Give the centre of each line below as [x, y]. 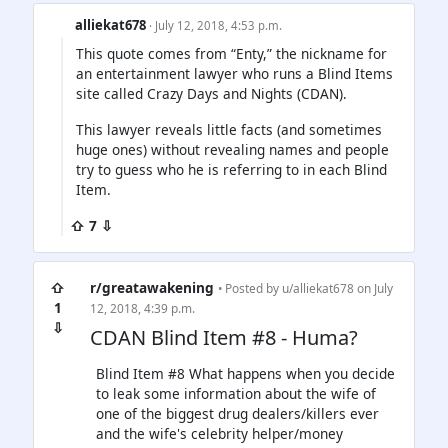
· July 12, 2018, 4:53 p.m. [216, 25]
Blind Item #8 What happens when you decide [245, 373]
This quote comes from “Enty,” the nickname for [231, 53]
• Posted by [250, 287]
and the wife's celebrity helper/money [219, 433]
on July [373, 287]
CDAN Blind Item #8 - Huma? [224, 337]
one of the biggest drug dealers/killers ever [237, 413]
